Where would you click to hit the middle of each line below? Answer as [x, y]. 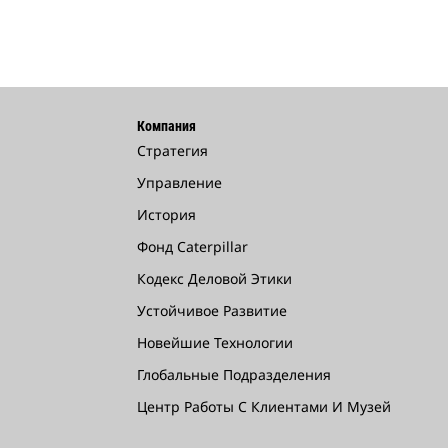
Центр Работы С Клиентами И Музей [264, 406]
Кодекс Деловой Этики [214, 278]
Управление [179, 182]
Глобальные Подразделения [234, 374]
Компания [166, 126]
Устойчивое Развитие [212, 310]
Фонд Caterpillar [192, 246]
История [166, 214]
